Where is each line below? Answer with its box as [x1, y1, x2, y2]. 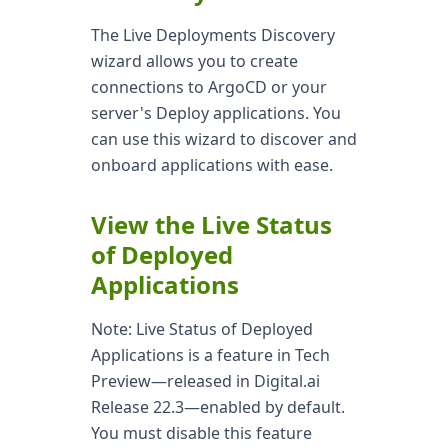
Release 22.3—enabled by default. [90, 396, 345, 418]
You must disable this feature [90, 422, 312, 444]
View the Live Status [90, 208, 332, 241]
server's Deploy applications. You [90, 102, 341, 124]
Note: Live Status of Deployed [90, 318, 313, 340]
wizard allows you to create [90, 50, 298, 72]
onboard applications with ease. [90, 154, 333, 176]
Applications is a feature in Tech [90, 344, 330, 366]
